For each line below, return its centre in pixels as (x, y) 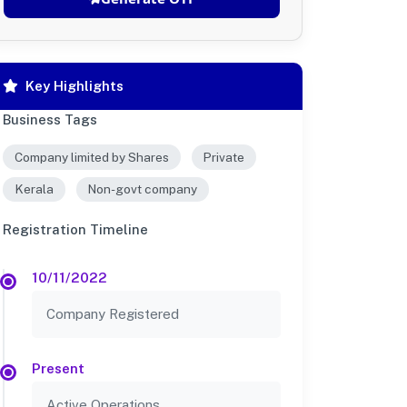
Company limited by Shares (91, 157)
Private (224, 157)
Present (58, 369)
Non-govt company (143, 189)
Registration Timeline (75, 230)
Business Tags (50, 119)
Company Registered (113, 314)
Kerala (34, 189)
